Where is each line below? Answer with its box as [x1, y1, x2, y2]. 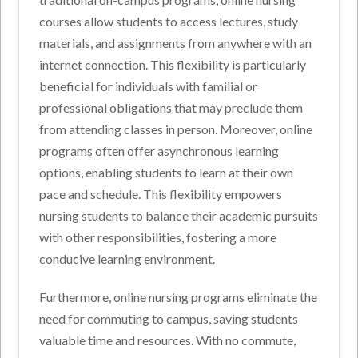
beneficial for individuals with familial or [39, 78, 258, 93]
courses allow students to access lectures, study [39, 13, 299, 29]
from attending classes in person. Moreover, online [39, 121, 313, 137]
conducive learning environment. [39, 250, 216, 266]
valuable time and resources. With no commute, [39, 332, 296, 348]
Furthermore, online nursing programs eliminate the [39, 288, 318, 304]
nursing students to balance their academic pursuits [39, 207, 319, 223]
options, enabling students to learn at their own [39, 164, 294, 180]
